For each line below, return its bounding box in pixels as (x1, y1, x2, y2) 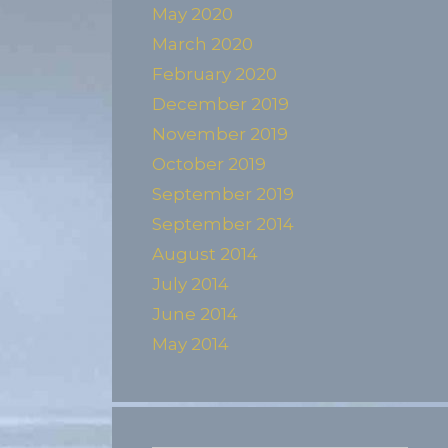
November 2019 (152, 124, 288, 144)
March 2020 (152, 34, 253, 54)
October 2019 (152, 154, 266, 174)
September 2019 (152, 184, 294, 204)
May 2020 (152, 4, 233, 24)
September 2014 (152, 214, 294, 234)
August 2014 (152, 244, 258, 264)
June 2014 (152, 304, 238, 324)
